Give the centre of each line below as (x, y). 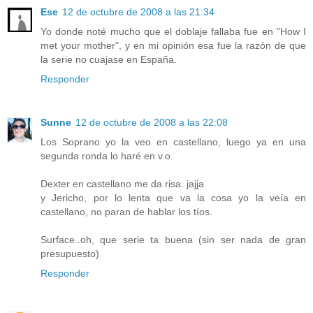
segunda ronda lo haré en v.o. (107, 156)
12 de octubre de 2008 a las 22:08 (152, 123)
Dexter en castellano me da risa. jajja (122, 184)
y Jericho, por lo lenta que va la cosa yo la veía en (173, 198)
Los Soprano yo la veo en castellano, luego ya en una (173, 142)
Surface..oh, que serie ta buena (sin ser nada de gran (173, 240)
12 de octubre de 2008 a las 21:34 (138, 12)
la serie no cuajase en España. (109, 60)
